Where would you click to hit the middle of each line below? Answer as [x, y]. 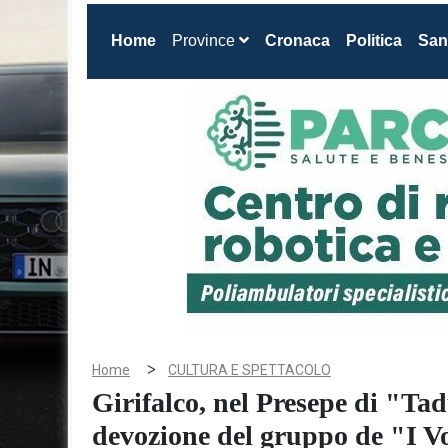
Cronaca [297, 40]
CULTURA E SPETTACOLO [249, 370]
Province [205, 40]
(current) [187, 39]
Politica [374, 40]
